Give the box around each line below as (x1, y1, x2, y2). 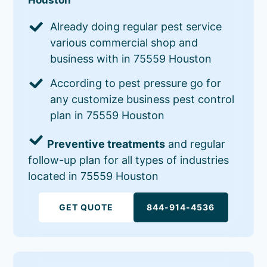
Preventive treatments (47, 137, 166, 150)
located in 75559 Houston (28, 169, 159, 182)
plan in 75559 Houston (50, 108, 165, 122)
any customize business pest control (50, 92, 235, 105)
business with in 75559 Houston (50, 52, 212, 65)
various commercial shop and (50, 36, 198, 49)
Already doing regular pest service (50, 20, 222, 33)
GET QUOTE (59, 201, 114, 212)
